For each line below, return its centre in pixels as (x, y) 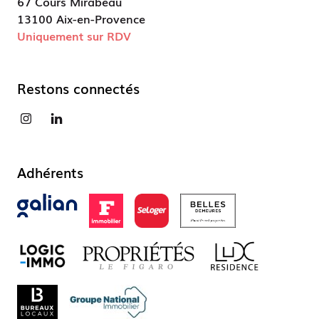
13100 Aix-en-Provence (81, 19)
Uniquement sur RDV (74, 36)
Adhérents (50, 172)
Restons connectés (78, 88)
